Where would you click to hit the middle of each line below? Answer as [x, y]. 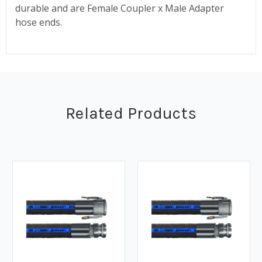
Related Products [131, 113]
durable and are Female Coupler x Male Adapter [120, 8]
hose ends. [39, 22]
